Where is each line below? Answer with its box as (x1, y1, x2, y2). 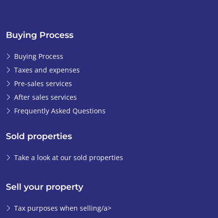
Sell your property (6, 182, 83, 192)
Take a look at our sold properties (14, 153, 123, 163)
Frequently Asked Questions (14, 106, 106, 116)
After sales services (14, 92, 77, 102)
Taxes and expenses (14, 65, 80, 75)
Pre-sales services (14, 79, 72, 89)
